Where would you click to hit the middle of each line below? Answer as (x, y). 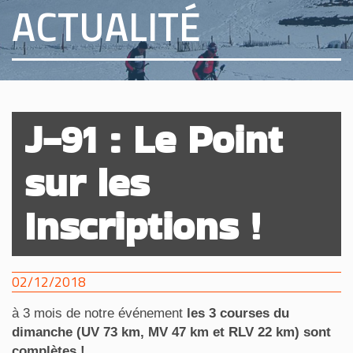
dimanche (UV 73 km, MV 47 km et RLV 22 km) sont (171, 332)
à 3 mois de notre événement (99, 313)
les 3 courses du (238, 313)
